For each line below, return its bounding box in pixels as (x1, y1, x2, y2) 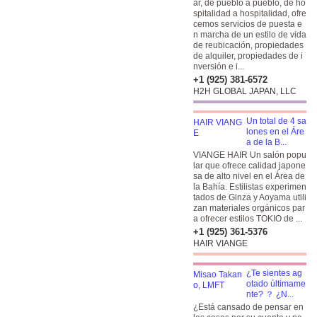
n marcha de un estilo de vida (193, 30, 306, 40)
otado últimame (246, 279, 306, 289)
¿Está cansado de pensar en (193, 302, 304, 312)
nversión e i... (193, 62, 244, 71)
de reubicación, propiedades (193, 40, 304, 50)
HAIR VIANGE (193, 238, 248, 248)
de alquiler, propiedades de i (193, 51, 303, 61)
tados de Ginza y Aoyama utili (193, 192, 306, 202)
